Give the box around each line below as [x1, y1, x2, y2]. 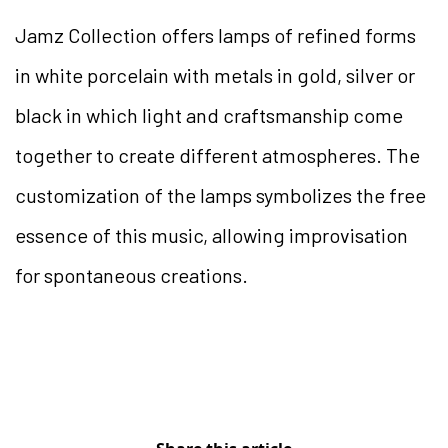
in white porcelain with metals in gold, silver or [15, 62, 415, 87]
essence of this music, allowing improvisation [15, 222, 408, 247]
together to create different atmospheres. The [15, 142, 420, 167]
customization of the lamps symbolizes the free [15, 182, 426, 207]
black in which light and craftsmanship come [15, 102, 403, 127]
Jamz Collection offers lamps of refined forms [15, 22, 416, 47]
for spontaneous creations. [15, 262, 248, 287]
